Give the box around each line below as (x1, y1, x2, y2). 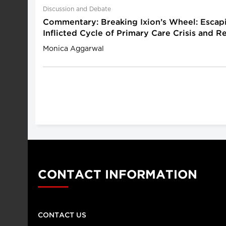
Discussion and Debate (43, 6, 111, 12)
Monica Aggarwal (43, 45, 104, 52)
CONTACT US (38, 212, 86, 218)
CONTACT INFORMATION (38, 169, 197, 181)
